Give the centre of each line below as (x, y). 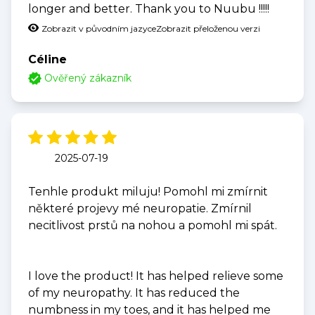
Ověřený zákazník (88, 78)
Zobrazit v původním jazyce (99, 29)
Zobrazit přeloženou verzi (208, 29)
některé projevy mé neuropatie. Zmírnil (140, 209)
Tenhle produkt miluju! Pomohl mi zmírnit (148, 192)
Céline (47, 60)
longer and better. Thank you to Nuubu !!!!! (149, 9)
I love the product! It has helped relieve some (156, 276)
